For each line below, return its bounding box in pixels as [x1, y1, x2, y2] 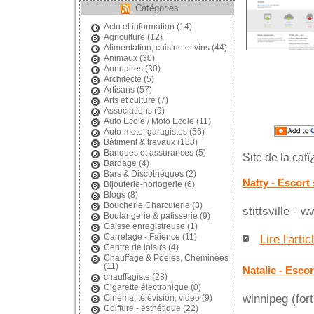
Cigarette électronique [103, 283, 189, 292]
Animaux [103, 54, 137, 62]
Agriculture [103, 33, 145, 41]
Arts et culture [103, 96, 156, 104]
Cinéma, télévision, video [103, 294, 200, 302]
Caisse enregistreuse [103, 222, 185, 231]
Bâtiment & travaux [103, 138, 175, 146]
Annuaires [103, 64, 143, 73]
